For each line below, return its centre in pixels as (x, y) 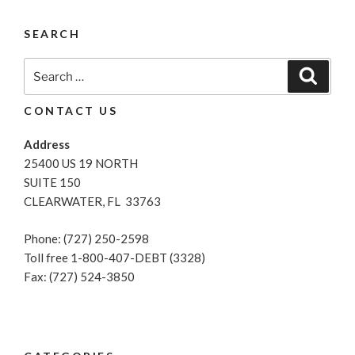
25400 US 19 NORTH (81, 164)
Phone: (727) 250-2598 (86, 238)
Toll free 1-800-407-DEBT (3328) (115, 257)
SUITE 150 (52, 183)
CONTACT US (71, 111)
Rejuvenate (144, 95)
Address (47, 145)
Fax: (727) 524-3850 (79, 276)
